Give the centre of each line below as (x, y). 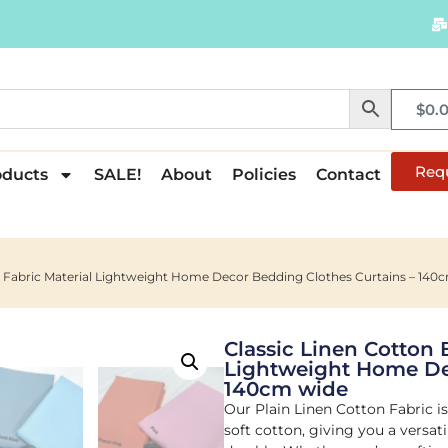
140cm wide (286, 389)
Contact (348, 174)
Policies (263, 174)
